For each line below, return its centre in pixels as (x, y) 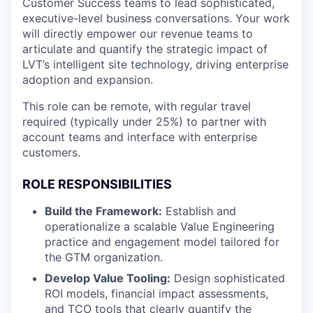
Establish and (199, 211)
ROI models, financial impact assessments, (156, 293)
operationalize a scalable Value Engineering (160, 226)
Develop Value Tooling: (108, 278)
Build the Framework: (103, 211)
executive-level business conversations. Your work (156, 18)
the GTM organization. (104, 257)
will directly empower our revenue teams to (138, 34)
